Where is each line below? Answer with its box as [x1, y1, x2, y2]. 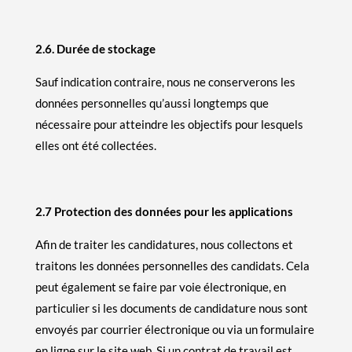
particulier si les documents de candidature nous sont [35, 300, 308, 315]
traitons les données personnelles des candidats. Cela [35, 258, 310, 273]
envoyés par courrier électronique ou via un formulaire [35, 321, 314, 336]
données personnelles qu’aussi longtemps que [35, 95, 269, 110]
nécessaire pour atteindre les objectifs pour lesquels [35, 116, 303, 131]
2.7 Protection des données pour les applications [35, 203, 293, 218]
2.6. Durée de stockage [35, 41, 156, 56]
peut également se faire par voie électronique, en [35, 279, 286, 294]
